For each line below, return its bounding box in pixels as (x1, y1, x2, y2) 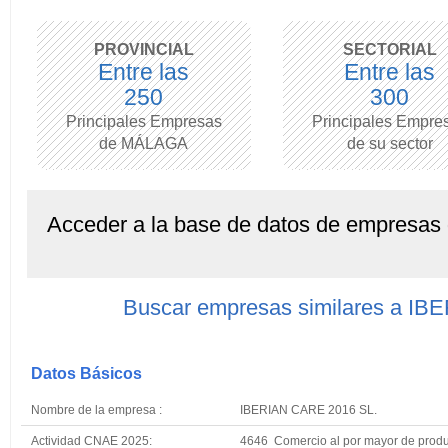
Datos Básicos (31, 365, 142, 382)
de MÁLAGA (99, 135, 189, 152)
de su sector (346, 135, 433, 152)
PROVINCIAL (93, 41, 194, 58)
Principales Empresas (65, 113, 222, 130)
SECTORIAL (342, 41, 437, 58)
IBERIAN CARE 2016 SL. (240, 403, 377, 416)
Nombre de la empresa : (31, 403, 165, 416)
